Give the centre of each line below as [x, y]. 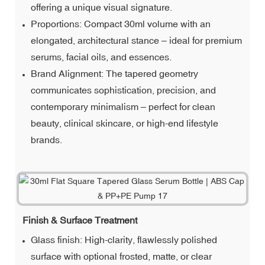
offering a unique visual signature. [102, 7]
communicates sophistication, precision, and [124, 90]
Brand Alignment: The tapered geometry [115, 73]
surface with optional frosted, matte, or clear [122, 256]
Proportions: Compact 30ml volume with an [121, 23]
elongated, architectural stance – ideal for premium [137, 40]
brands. [47, 139]
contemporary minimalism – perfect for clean [123, 106]
